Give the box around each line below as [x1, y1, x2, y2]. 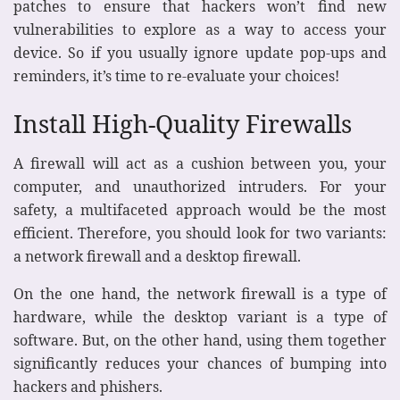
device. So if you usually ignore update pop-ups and [13, 42, 387, 62]
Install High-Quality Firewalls [13, 106, 352, 140]
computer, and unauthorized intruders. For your [13, 177, 387, 197]
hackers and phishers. [13, 377, 162, 397]
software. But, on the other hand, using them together [13, 330, 387, 351]
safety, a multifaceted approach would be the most [13, 200, 387, 221]
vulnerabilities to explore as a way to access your [13, 19, 387, 39]
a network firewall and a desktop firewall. [13, 246, 301, 267]
